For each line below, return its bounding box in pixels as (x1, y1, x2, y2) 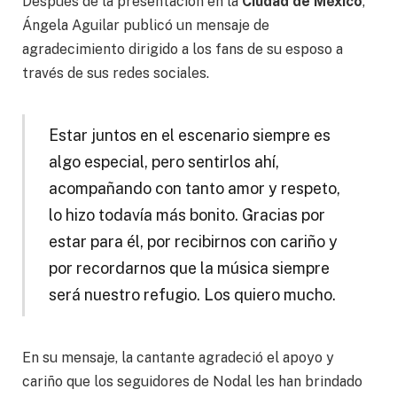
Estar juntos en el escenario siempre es (48, 126, 331, 145)
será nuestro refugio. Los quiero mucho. (48, 285, 336, 305)
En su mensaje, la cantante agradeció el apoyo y (22, 348, 334, 366)
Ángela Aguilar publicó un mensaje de (22, 17, 269, 35)
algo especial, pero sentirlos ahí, (48, 152, 279, 172)
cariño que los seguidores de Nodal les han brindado (22, 372, 362, 390)
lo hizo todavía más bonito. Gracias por (48, 206, 325, 225)
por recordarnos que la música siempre (48, 259, 330, 278)
